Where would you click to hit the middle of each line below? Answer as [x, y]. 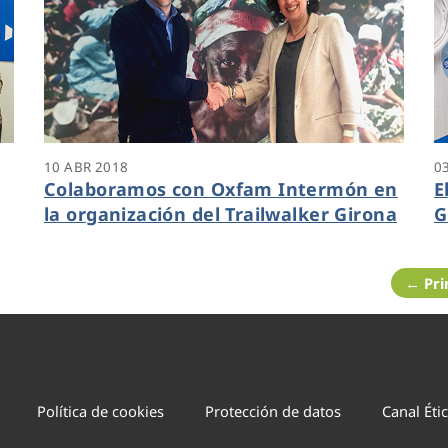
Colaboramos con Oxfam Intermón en [221, 188]
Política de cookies [101, 411]
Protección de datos [273, 411]
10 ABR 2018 [86, 166]
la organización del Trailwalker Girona [220, 213]
